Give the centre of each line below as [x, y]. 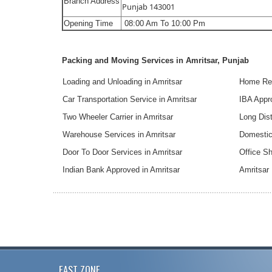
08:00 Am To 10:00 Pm [164, 24]
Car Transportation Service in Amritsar [130, 100]
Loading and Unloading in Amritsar [123, 82]
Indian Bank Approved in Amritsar [121, 170]
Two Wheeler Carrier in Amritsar [118, 117]
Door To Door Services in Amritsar [123, 152]
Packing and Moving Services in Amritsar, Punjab [157, 61]
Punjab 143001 [149, 7]
